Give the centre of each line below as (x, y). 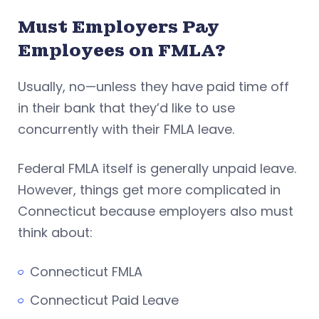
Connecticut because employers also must (156, 211)
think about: (55, 232)
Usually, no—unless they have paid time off (153, 86)
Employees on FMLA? (122, 50)
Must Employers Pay (119, 26)
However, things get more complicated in (149, 189)
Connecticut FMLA (86, 271)
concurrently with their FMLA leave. (126, 129)
